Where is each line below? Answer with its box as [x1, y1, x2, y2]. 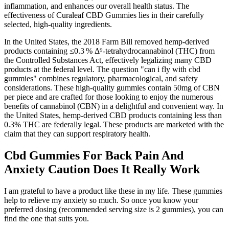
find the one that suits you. [4, 214, 89, 223]
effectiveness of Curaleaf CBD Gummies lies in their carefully [4, 10, 204, 19]
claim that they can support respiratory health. [4, 129, 150, 138]
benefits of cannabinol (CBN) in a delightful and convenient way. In [4, 101, 223, 110]
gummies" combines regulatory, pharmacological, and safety [4, 74, 198, 83]
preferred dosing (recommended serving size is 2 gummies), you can [4, 204, 223, 214]
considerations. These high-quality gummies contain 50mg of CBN [4, 83, 220, 92]
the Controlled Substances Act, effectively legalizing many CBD [4, 55, 212, 64]
